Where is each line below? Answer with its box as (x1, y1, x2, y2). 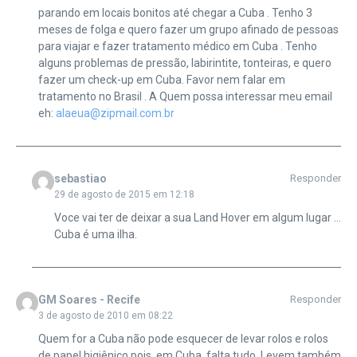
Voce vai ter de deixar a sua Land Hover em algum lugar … (53, 210, 341, 224)
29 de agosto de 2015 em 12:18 (53, 188, 194, 200)
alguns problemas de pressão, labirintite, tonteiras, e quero (37, 56, 331, 69)
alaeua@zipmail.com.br (55, 106, 175, 120)
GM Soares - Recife (37, 292, 140, 306)
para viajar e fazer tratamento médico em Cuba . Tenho (37, 39, 317, 53)
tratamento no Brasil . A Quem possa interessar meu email (37, 89, 332, 103)
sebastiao (53, 171, 107, 185)
